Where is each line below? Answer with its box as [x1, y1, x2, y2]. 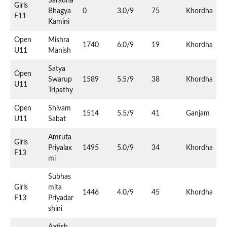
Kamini [48, 18, 69, 25]
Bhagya [48, 7, 71, 15]
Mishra [48, 36, 69, 44]
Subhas [48, 173, 71, 180]
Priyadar [48, 194, 73, 202]
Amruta [48, 133, 71, 141]
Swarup [48, 75, 72, 83]
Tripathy [48, 86, 73, 94]
